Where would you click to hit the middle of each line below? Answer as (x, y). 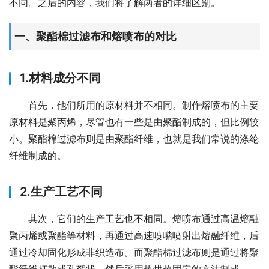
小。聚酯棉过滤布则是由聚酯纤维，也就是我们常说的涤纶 (134, 139)
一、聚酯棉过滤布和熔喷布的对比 (95, 36)
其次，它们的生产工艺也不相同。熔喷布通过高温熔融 (144, 219)
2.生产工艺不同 (61, 192)
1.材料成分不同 (60, 78)
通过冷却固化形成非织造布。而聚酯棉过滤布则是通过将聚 (134, 252)
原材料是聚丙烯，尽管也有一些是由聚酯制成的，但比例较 (134, 122)
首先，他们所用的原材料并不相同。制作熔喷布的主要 (144, 105)
